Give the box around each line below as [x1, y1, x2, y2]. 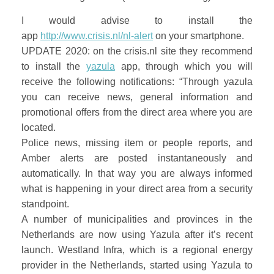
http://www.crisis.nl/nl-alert [40, 30, 153, 41]
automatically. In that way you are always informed [21, 168, 253, 179]
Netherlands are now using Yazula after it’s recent [21, 229, 253, 240]
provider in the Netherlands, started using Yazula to [21, 259, 253, 270]
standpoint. [21, 198, 69, 209]
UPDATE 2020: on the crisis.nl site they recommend [21, 45, 253, 56]
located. [21, 122, 56, 133]
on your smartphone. [153, 30, 244, 41]
